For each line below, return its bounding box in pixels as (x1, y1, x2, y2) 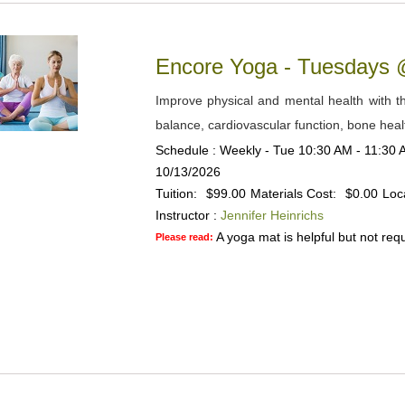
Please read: (155, 231, 216, 242)
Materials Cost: (250, 186, 336, 201)
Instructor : (155, 208, 217, 222)
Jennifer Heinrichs (220, 208, 324, 222)
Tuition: (155, 186, 197, 201)
